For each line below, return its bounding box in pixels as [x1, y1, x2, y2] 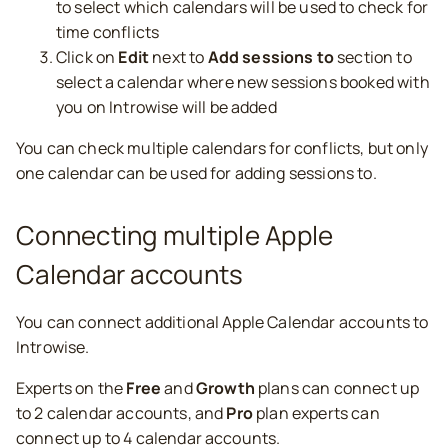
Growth [195, 377, 255, 399]
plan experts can [252, 402, 380, 424]
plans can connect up [254, 377, 420, 399]
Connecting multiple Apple [16, 217, 334, 253]
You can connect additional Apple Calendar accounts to [16, 311, 429, 333]
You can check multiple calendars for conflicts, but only [16, 137, 428, 159]
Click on [56, 46, 119, 68]
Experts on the [16, 377, 124, 399]
